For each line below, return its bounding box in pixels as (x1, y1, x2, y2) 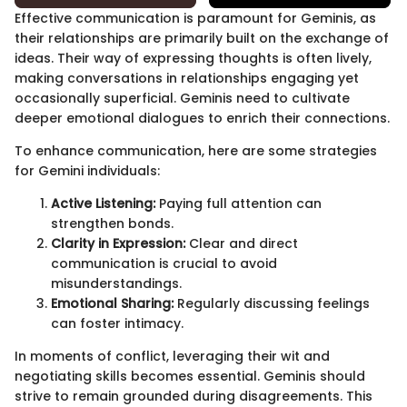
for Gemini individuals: (15, 162, 160, 181)
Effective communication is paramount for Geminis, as (15, 9, 376, 28)
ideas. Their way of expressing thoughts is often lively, (15, 49, 372, 68)
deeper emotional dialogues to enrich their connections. (15, 109, 390, 128)
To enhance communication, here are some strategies (15, 142, 377, 161)
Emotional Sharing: (51, 294, 174, 313)
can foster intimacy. (51, 314, 184, 333)
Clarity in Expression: (51, 234, 185, 253)
